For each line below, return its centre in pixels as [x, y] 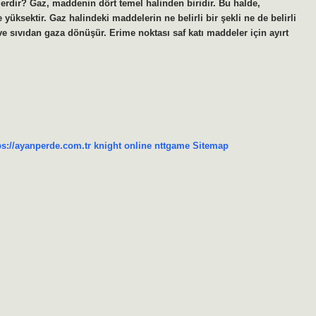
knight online [123, 145]
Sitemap [211, 145]
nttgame [172, 145]
